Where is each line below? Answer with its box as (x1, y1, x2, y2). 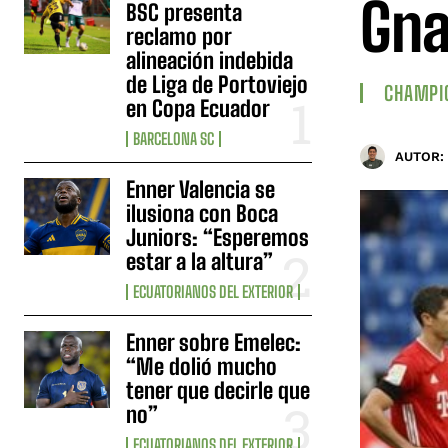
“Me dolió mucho (126, 352, 278, 380)
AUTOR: (395, 149, 444, 165)
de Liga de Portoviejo (126, 70, 309, 98)
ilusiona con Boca (126, 199, 279, 227)
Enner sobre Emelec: (126, 328, 302, 356)
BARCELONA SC (133, 128, 215, 148)
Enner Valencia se (126, 175, 276, 203)
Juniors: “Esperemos (126, 223, 310, 251)
